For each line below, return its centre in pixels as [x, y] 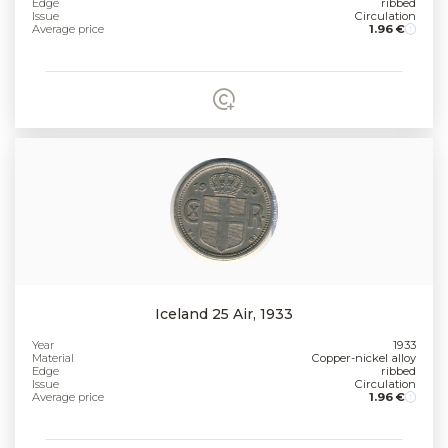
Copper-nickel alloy [363, 357]
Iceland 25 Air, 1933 [224, 313]
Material [53, 357]
